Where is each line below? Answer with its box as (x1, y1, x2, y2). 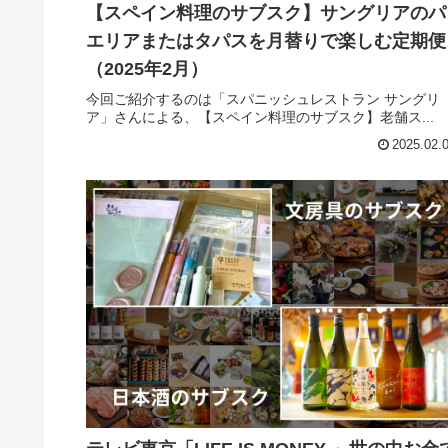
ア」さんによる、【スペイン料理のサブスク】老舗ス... (86, 109, 434, 126)
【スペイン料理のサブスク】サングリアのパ (86, 3, 446, 23)
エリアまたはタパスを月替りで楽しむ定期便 (86, 31, 446, 51)
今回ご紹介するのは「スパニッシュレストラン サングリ (86, 91, 440, 108)
